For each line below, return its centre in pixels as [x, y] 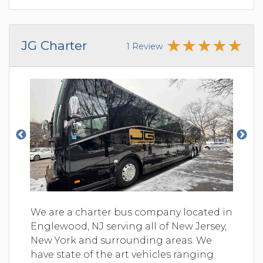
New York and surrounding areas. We [121, 240]
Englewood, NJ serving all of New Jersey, [129, 226]
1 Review [145, 46]
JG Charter [54, 45]
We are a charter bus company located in [131, 212]
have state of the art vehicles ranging [122, 254]
